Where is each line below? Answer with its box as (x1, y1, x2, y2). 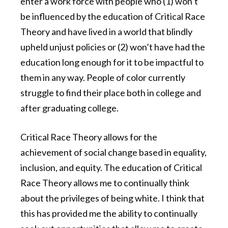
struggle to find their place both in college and (20, 87, 201, 99)
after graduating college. (20, 102, 119, 114)
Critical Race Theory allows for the (20, 131, 157, 143)
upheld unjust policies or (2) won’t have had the (20, 41, 205, 53)
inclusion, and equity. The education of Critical (20, 162, 202, 174)
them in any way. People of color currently (20, 72, 185, 83)
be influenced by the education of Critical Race (20, 11, 205, 22)
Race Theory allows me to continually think (20, 177, 189, 189)
